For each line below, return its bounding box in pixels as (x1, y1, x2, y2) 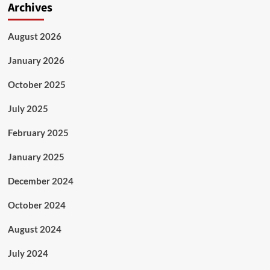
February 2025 (7, 127, 69, 139)
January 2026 (7, 55, 64, 66)
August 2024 (7, 224, 61, 235)
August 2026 (7, 31, 61, 42)
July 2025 (7, 103, 48, 115)
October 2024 (7, 199, 66, 211)
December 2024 (7, 175, 74, 187)
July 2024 (7, 248, 48, 259)
